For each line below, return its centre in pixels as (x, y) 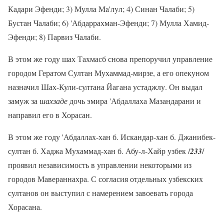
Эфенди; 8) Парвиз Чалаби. (54, 36)
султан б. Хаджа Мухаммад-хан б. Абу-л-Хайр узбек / (99, 150)
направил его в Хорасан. (50, 114)
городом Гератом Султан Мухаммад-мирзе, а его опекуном (108, 72)
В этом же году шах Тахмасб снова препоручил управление (110, 58)
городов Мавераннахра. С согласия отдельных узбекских (105, 178)
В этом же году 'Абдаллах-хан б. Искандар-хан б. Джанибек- (112, 136)
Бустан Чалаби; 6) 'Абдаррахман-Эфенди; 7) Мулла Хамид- (108, 22)
